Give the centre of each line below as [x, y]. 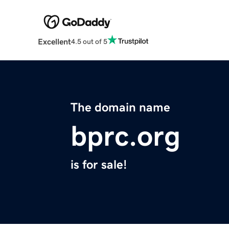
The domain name [120, 108]
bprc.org [125, 136]
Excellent [54, 42]
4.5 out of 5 [89, 41]
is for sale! [99, 165]
